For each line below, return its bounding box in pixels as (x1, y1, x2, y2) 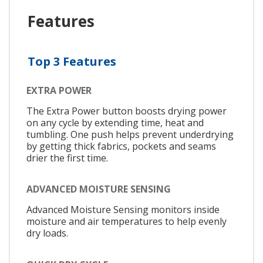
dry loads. (26, 227, 68, 240)
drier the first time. (26, 151, 108, 164)
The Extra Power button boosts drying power (26, 104, 227, 117)
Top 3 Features (28, 53, 116, 70)
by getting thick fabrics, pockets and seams (26, 139, 216, 153)
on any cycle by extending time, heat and (26, 116, 204, 129)
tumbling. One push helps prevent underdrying (26, 127, 234, 141)
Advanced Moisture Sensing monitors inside (26, 203, 220, 217)
